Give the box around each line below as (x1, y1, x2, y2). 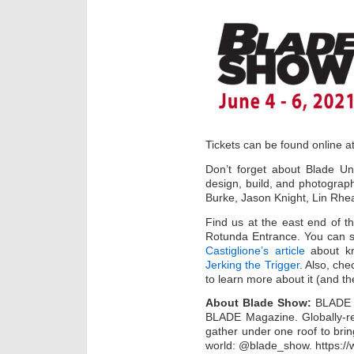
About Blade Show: (205, 296, 311, 310)
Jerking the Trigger (205, 258, 299, 271)
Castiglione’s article (205, 243, 305, 257)
